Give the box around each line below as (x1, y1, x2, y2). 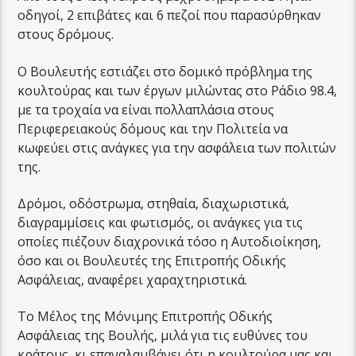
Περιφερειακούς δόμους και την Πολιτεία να (17, 119, 288, 137)
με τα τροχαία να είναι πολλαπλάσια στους (17, 100, 275, 118)
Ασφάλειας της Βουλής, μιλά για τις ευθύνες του (17, 327, 308, 345)
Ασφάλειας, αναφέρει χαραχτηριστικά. (17, 271, 248, 289)
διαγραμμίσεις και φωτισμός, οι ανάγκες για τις (17, 214, 304, 232)
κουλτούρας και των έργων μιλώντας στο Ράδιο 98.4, (17, 81, 338, 99)
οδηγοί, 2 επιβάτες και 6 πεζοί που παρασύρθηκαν (17, 6, 322, 25)
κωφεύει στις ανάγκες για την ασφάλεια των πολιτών (17, 138, 337, 157)
